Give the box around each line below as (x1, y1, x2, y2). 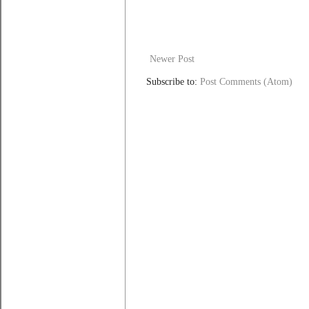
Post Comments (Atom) (200, 76, 292, 87)
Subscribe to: (146, 76, 200, 87)
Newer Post (150, 53, 195, 64)
